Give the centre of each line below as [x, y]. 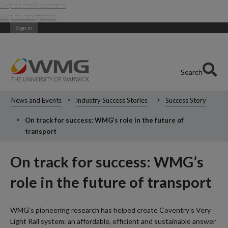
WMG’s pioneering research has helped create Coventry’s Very [110, 210]
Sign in [24, 28]
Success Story [186, 100]
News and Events [37, 100]
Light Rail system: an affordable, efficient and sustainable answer [113, 221]
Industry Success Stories [112, 100]
